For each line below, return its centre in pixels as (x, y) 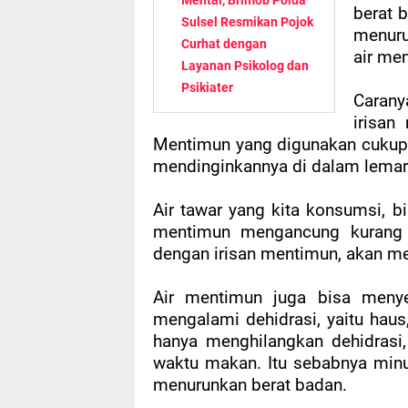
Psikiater (207, 88)
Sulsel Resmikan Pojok (247, 22)
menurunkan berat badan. (250, 386)
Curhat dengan (224, 44)
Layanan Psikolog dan (245, 66)
